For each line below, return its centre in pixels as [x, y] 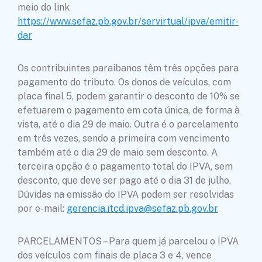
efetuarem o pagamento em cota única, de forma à [129, 110]
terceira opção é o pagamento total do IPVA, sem [125, 166]
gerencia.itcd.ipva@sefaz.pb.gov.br [142, 208]
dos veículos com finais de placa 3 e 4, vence [115, 255]
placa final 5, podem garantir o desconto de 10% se [129, 96]
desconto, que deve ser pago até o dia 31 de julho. [124, 180]
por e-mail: [42, 208]
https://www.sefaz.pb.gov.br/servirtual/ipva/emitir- [128, 21]
